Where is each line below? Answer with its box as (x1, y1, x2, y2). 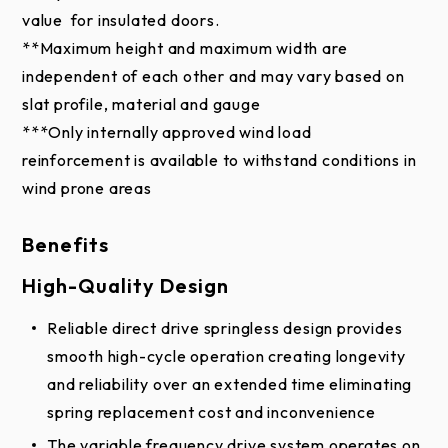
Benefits (22, 232, 109, 258)
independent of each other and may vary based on (22, 66, 405, 87)
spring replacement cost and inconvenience (47, 402, 376, 423)
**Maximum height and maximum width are (22, 38, 348, 59)
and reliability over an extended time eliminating (47, 374, 413, 395)
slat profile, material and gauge (22, 94, 261, 115)
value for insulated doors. (22, 10, 220, 31)
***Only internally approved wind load (22, 122, 312, 143)
